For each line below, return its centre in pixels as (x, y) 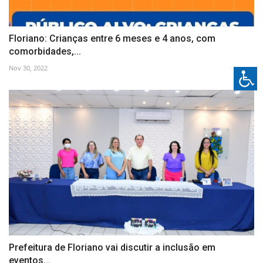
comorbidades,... (45, 51)
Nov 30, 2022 (28, 68)
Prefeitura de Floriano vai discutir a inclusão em (112, 248)
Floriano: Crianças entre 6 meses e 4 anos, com (112, 38)
